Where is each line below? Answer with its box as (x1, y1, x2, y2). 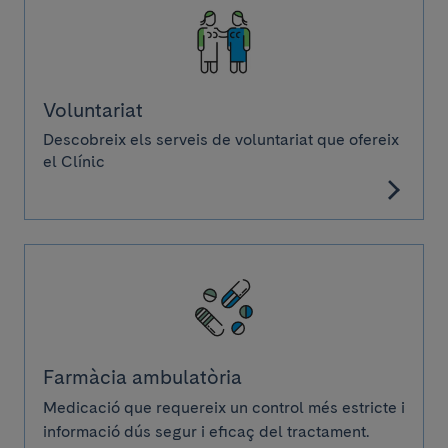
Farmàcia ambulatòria (43, 365, 242, 389)
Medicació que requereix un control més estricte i (43, 398, 405, 417)
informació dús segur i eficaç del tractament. (43, 422, 369, 441)
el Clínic (43, 152, 105, 171)
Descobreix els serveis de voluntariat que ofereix (43, 130, 399, 149)
